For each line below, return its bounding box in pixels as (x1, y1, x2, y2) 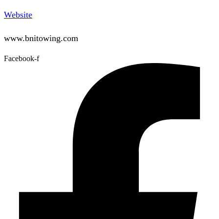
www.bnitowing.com (4, 33, 78, 43)
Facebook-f (4, 54, 39, 63)
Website (4, 9, 32, 20)
